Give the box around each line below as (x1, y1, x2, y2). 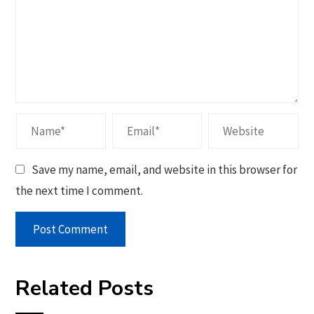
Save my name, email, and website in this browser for (32, 161, 298, 177)
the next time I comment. (15, 182, 144, 198)
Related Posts (15, 273, 154, 303)
